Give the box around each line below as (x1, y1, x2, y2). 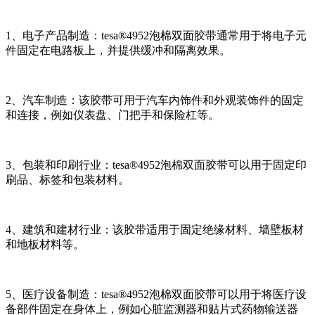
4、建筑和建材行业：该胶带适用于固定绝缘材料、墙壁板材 (6, 224, 304, 236)
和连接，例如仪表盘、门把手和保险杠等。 (6, 109, 219, 122)
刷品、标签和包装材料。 (6, 174, 129, 186)
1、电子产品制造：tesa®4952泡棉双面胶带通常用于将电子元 (6, 30, 307, 42)
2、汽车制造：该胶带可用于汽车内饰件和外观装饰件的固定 (6, 94, 304, 107)
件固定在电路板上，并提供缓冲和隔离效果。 (6, 44, 231, 57)
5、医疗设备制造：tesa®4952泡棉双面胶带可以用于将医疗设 (6, 288, 307, 301)
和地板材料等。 (6, 238, 84, 251)
